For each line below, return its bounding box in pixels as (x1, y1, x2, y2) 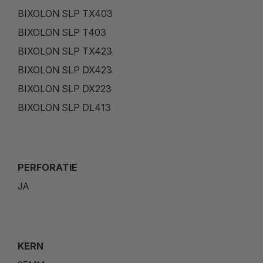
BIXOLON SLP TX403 (18, 7, 113, 19)
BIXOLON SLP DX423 (18, 63, 112, 76)
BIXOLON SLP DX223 (18, 82, 112, 95)
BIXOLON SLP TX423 (18, 45, 112, 57)
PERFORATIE (18, 161, 77, 173)
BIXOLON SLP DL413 (18, 101, 111, 113)
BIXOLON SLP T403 (18, 26, 106, 38)
